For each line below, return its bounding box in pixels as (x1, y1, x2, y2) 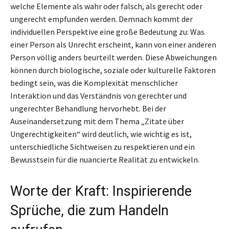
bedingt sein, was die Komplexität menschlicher (10, 77, 178, 88)
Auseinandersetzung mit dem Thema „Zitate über (10, 116, 184, 126)
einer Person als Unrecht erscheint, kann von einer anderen (10, 39, 216, 50)
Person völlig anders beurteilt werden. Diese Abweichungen (10, 52, 217, 62)
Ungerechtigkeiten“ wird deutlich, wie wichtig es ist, (10, 128, 192, 139)
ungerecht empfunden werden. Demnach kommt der (10, 13, 193, 24)
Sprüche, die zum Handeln (10, 202, 169, 219)
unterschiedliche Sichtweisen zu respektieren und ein (10, 141, 195, 152)
